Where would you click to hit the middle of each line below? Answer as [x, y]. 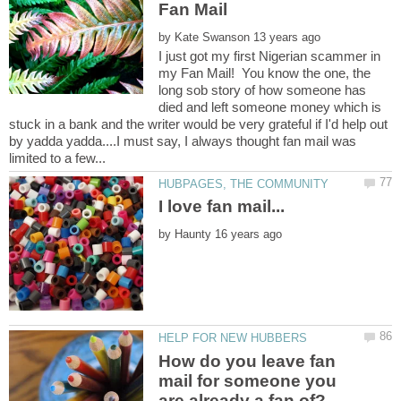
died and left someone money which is [270, 107]
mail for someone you [248, 380]
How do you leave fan [247, 361]
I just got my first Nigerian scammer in [270, 56]
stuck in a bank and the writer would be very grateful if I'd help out [198, 124]
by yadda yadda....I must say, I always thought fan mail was [183, 141]
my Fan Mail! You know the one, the [265, 73]
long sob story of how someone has [263, 90]
